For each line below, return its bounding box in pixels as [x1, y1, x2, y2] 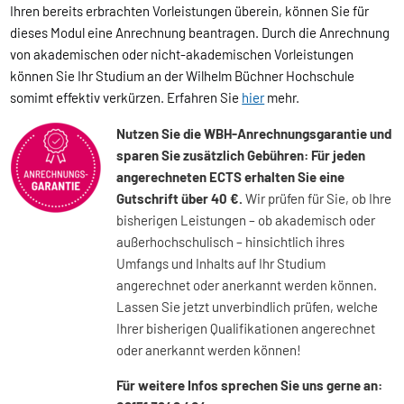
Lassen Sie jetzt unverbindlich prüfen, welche [116, 298, 379, 316]
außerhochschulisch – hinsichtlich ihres [116, 234, 345, 251]
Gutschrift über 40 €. [116, 190, 246, 207]
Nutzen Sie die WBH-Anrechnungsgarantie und [116, 125, 392, 142]
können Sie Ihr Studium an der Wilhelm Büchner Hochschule [10, 68, 355, 85]
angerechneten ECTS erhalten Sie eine [116, 169, 345, 186]
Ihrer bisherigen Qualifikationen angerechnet [116, 320, 376, 337]
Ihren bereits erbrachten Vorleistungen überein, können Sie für [10, 3, 370, 20]
